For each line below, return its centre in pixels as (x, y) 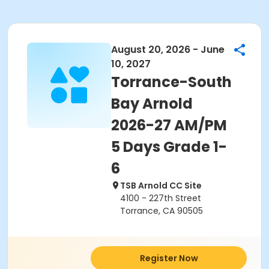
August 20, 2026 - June (168, 50)
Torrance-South (171, 82)
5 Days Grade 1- (169, 147)
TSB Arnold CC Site (161, 186)
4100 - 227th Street (161, 198)
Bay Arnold (152, 104)
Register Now (169, 258)
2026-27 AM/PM (169, 125)
